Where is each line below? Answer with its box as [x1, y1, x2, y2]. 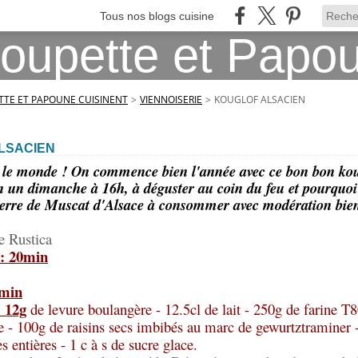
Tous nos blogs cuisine [100, 9, 214, 22]
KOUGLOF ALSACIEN [214, 93, 305, 106]
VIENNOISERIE [140, 93, 202, 106]
